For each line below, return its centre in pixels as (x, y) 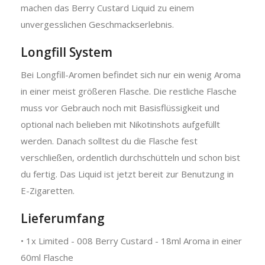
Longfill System (67, 52)
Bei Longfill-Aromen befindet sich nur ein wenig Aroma (131, 74)
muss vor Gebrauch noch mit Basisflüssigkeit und (120, 107)
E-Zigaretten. (48, 190)
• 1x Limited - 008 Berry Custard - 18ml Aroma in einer (131, 240)
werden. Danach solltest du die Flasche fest (109, 140)
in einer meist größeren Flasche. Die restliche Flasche (129, 91)
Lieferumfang (63, 218)
